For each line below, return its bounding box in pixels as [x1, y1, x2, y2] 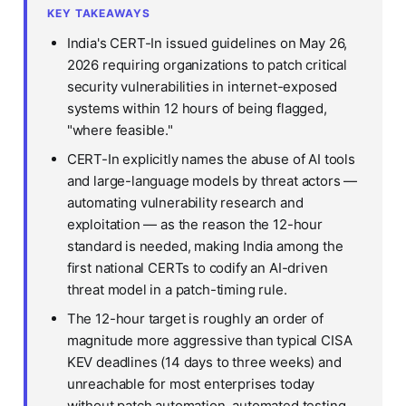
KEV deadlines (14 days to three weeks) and [66, 353, 342, 372]
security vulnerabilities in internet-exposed [66, 78, 338, 96]
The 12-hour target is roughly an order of [66, 310, 324, 328]
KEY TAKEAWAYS [46, 6, 151, 21]
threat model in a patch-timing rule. [66, 281, 287, 299]
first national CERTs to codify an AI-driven [66, 259, 328, 277]
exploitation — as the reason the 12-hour [66, 216, 323, 234]
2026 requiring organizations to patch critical [66, 56, 347, 74]
